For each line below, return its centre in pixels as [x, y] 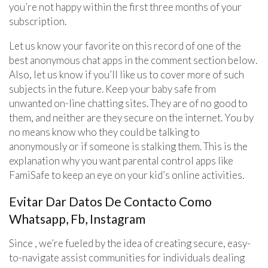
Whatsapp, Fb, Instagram [77, 218]
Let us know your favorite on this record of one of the [125, 45]
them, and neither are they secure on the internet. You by [131, 117]
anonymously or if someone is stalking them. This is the [128, 146]
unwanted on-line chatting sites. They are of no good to [128, 103]
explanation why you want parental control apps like [121, 160]
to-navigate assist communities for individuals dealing [127, 257]
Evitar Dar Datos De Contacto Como [110, 201]
